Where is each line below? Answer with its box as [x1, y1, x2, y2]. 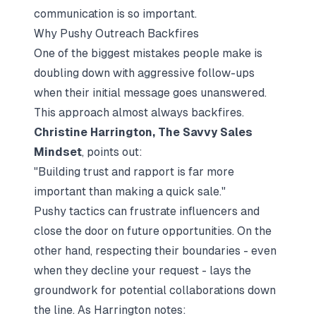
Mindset [34, 145, 82, 159]
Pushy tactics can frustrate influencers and [34, 205, 260, 218]
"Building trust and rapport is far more [34, 165, 234, 178]
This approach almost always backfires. [34, 106, 244, 119]
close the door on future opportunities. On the [34, 224, 272, 238]
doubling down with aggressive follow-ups [34, 66, 255, 80]
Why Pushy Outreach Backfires [34, 27, 199, 40]
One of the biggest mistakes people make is [34, 47, 262, 60]
